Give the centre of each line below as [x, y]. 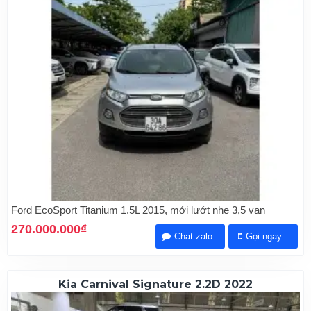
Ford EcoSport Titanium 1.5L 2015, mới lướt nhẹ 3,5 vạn [138, 210]
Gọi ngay [264, 237]
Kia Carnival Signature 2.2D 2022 [155, 285]
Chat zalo [194, 237]
